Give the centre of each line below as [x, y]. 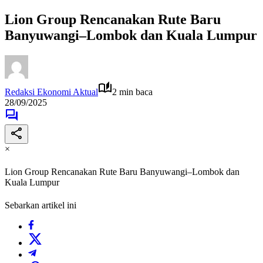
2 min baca [132, 92]
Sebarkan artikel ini [41, 205]
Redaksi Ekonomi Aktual [51, 92]
